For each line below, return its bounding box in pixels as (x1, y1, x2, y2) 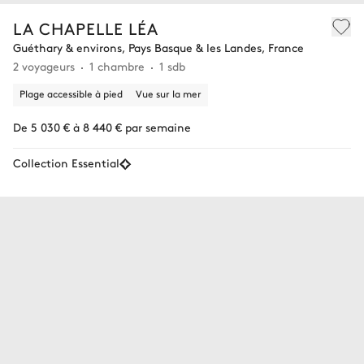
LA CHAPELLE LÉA (13, 17, 158, 40)
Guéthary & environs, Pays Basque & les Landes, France (13, 39, 304, 56)
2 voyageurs (13, 58, 75, 75)
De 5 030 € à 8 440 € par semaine (13, 119, 191, 136)
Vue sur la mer (136, 87, 201, 101)
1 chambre (89, 58, 145, 75)
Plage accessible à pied (19, 87, 123, 101)
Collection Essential (13, 154, 119, 171)
